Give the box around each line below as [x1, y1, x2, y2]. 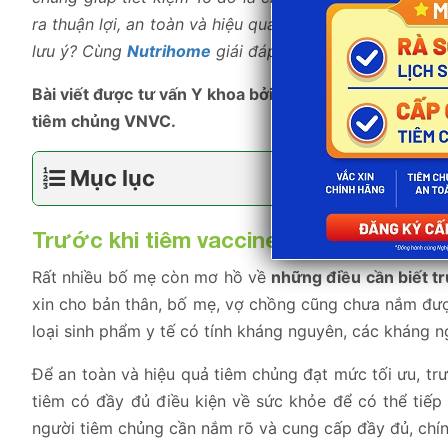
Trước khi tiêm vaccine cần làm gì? [32, 227, 402, 254]
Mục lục [70, 165, 155, 192]
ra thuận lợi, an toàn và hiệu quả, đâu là [32, 14, 337, 35]
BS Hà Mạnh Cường [277, 84, 430, 105]
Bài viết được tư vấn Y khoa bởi [32, 84, 278, 105]
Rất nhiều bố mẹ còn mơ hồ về [32, 267, 272, 288]
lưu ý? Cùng [32, 41, 127, 62]
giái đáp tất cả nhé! [211, 41, 362, 62]
